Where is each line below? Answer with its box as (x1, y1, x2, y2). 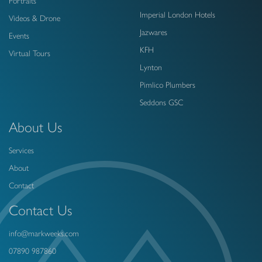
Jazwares (140, 27, 167, 37)
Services (9, 145, 34, 156)
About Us (9, 118, 62, 136)
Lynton (140, 62, 162, 73)
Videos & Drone (9, 13, 60, 23)
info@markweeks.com (9, 228, 79, 239)
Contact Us (9, 201, 72, 219)
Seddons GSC (140, 97, 183, 108)
